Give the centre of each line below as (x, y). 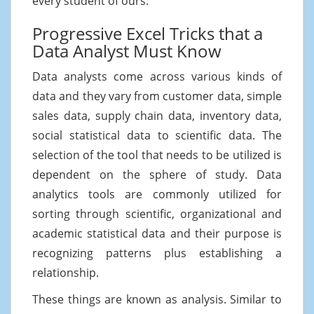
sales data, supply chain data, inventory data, (157, 115)
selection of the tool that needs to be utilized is (157, 155)
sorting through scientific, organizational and (157, 213)
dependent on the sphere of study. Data (157, 174)
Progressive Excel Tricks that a (148, 33)
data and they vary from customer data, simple (157, 96)
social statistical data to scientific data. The (157, 135)
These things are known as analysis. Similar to (157, 299)
